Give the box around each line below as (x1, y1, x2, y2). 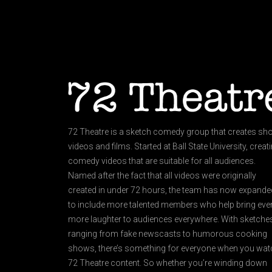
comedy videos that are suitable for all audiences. (68, 155, 256, 166)
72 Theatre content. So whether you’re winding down (68, 257, 267, 268)
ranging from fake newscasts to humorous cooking (68, 228, 267, 239)
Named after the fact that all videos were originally (68, 170, 256, 180)
